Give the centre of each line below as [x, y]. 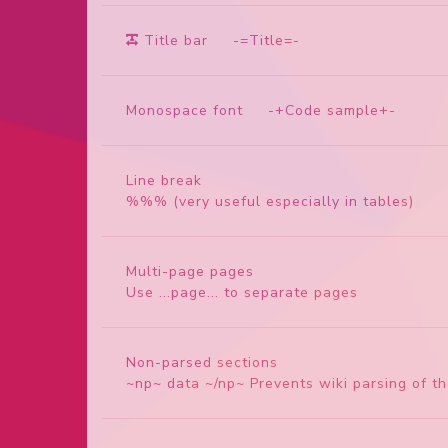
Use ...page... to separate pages [242, 292]
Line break [164, 180]
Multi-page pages [190, 271]
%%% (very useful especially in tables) [270, 201]
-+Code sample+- [319, 110]
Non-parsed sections [202, 362]
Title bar [176, 40]
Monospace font [184, 110]
